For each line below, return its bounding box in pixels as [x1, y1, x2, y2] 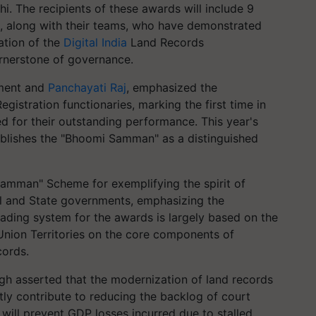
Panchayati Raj [48, 80, 126, 95]
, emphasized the [126, 80, 217, 95]
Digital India [63, 35, 127, 49]
